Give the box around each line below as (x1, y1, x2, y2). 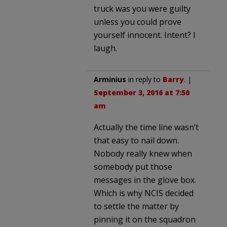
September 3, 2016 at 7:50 (94, 87, 190, 97)
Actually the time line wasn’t (94, 121, 199, 133)
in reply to (126, 74, 163, 84)
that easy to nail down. (94, 134, 179, 146)
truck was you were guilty (94, 3, 191, 14)
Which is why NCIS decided (94, 187, 194, 199)
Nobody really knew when (94, 147, 192, 159)
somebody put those (94, 161, 172, 172)
